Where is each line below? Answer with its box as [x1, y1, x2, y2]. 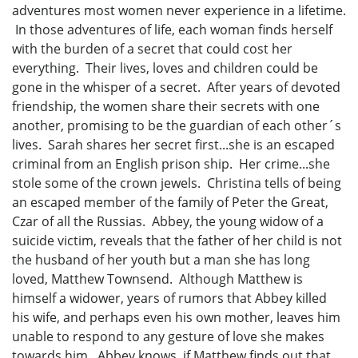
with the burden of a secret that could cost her [12, 40, 292, 58]
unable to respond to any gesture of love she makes [12, 328, 324, 346]
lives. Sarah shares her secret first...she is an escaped [12, 136, 335, 154]
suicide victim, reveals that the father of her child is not [12, 232, 342, 250]
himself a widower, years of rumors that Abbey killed [12, 289, 327, 308]
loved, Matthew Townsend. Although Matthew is [12, 270, 303, 288]
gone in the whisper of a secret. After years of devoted [12, 78, 340, 97]
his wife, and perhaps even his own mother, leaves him [12, 308, 340, 327]
